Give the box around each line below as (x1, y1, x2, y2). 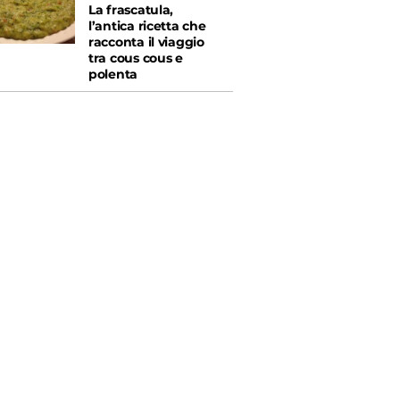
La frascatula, (88, 2, 174, 19)
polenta (88, 66, 138, 83)
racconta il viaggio (88, 34, 204, 51)
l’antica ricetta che (88, 18, 206, 35)
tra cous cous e (88, 50, 183, 67)
